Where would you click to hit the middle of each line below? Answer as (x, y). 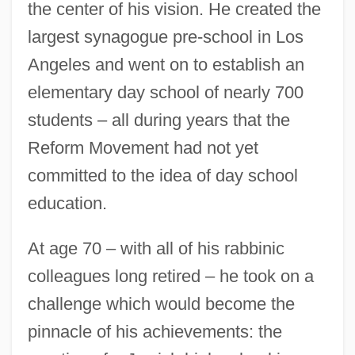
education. (67, 203)
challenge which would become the (161, 303)
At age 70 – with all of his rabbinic (156, 248)
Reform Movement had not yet (143, 147)
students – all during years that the (158, 120)
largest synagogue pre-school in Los (165, 36)
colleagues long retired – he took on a (170, 276)
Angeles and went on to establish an (166, 64)
